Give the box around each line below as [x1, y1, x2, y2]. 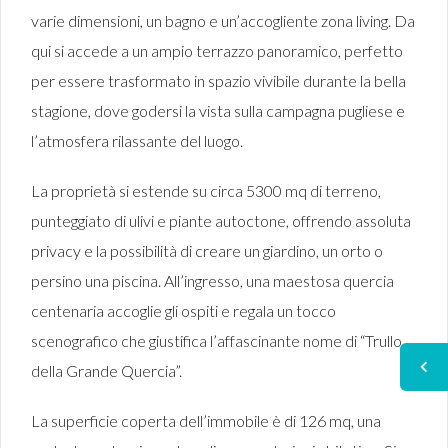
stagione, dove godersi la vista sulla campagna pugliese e [31, 101, 405, 121]
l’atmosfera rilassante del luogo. [31, 131, 243, 151]
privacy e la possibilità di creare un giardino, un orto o [31, 241, 383, 261]
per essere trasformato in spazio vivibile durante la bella [31, 71, 406, 91]
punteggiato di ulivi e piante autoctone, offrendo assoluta [31, 211, 411, 231]
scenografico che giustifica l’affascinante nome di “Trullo [31, 331, 402, 351]
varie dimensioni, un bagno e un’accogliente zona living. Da [31, 11, 415, 31]
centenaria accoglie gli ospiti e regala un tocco [31, 301, 336, 321]
